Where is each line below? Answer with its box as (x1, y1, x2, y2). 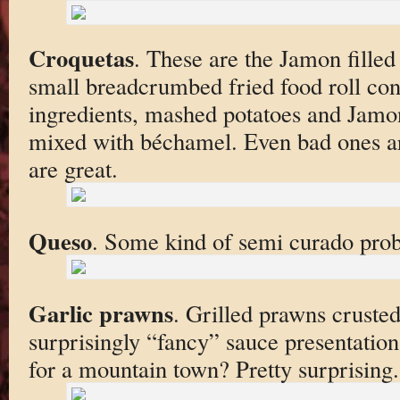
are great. (28, 153, 118, 185)
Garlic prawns (28, 295, 173, 330)
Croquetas (28, 40, 134, 76)
